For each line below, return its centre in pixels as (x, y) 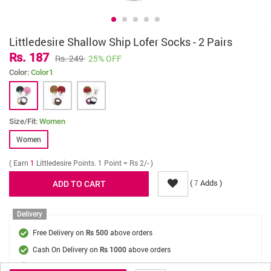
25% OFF (105, 58)
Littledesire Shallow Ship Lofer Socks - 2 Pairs (121, 42)
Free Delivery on (59, 232)
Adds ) (211, 183)
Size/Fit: (24, 121)
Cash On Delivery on (66, 249)
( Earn (20, 163)
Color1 (42, 72)
